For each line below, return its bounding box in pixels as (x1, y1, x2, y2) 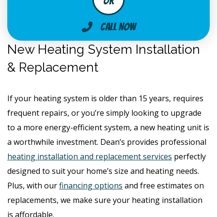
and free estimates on (123, 180, 204, 191)
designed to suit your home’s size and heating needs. (7, 165, 199, 176)
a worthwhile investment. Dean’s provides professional (7, 136, 206, 147)
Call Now (100, 21, 136, 32)
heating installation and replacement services (7, 151, 172, 162)
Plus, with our (7, 180, 59, 191)
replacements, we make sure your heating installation (7, 194, 202, 205)
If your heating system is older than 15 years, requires (7, 93, 203, 104)
